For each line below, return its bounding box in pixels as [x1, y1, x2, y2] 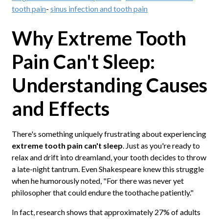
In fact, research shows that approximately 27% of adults [11, 207, 200, 217]
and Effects [11, 96, 109, 120]
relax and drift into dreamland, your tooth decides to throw [11, 152, 206, 162]
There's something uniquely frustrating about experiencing [11, 129, 206, 138]
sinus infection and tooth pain [50, 3, 148, 13]
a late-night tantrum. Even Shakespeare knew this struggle [11, 164, 204, 174]
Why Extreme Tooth [11, 26, 186, 50]
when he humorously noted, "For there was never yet [11, 175, 184, 185]
